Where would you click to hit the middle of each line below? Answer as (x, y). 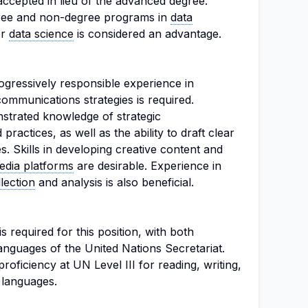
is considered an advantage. (147, 34)
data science (41, 34)
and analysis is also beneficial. (114, 182)
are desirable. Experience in (147, 166)
